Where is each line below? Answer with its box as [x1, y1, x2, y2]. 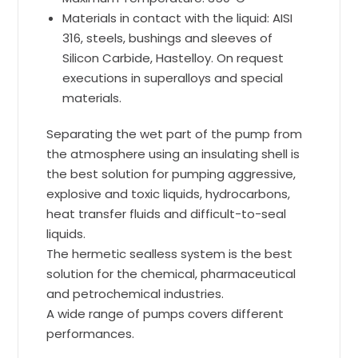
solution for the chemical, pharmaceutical [46, 265, 296, 283]
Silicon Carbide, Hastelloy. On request [62, 50, 284, 67]
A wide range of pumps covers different [46, 305, 284, 323]
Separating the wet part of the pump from [46, 125, 303, 143]
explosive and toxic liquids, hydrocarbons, [46, 185, 291, 203]
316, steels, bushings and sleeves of [62, 30, 273, 47]
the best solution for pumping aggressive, [46, 165, 296, 183]
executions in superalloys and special [62, 70, 284, 87]
